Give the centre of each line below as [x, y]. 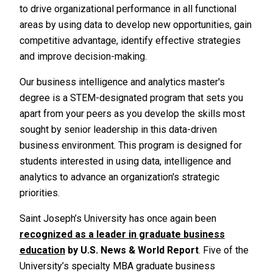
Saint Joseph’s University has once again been [118, 218]
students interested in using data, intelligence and [125, 161]
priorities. [41, 193]
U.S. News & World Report [139, 250]
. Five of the [223, 250]
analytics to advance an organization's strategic [119, 177]
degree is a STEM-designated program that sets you [131, 98]
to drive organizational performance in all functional [128, 9]
